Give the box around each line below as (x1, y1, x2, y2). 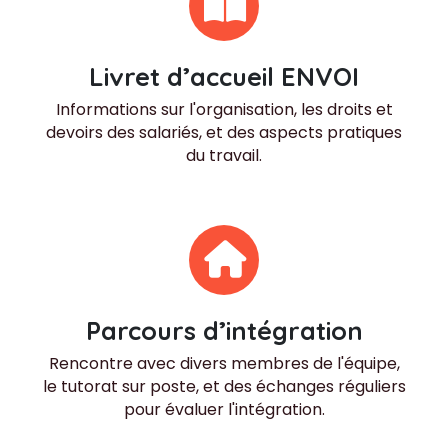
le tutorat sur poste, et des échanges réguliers (42, 374, 406, 398)
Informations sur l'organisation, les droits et (55, 98, 393, 122)
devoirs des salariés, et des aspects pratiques (46, 121, 402, 145)
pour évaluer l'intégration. (123, 397, 325, 421)
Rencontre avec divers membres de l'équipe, (48, 351, 400, 375)
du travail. (186, 144, 262, 168)
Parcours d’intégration (85, 314, 363, 346)
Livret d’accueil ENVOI (89, 61, 359, 93)
